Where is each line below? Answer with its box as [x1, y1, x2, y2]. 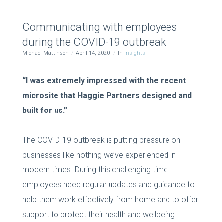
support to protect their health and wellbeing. [22, 209, 177, 219]
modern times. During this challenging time [22, 165, 168, 174]
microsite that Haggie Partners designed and [22, 90, 192, 100]
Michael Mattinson [22, 49, 69, 56]
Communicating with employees [22, 20, 177, 33]
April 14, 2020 [75, 49, 111, 56]
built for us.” [22, 105, 67, 115]
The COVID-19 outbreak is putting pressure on [22, 135, 180, 145]
